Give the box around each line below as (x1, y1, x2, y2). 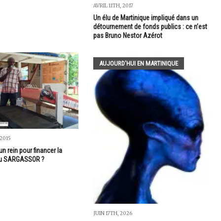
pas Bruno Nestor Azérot (93, 31, 162, 39)
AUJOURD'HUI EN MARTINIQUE (99, 59, 178, 67)
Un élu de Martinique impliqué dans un (93, 13, 198, 22)
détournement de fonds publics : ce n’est (93, 22, 207, 31)
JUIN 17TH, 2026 (93, 210, 132, 217)
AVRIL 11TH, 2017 (93, 2, 133, 9)
